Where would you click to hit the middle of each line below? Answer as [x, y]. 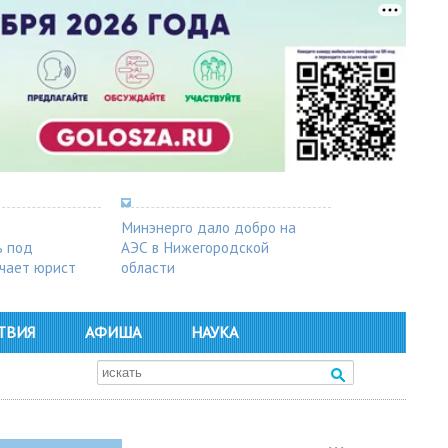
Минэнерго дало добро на [208, 226]
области [148, 266]
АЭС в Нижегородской [195, 246]
